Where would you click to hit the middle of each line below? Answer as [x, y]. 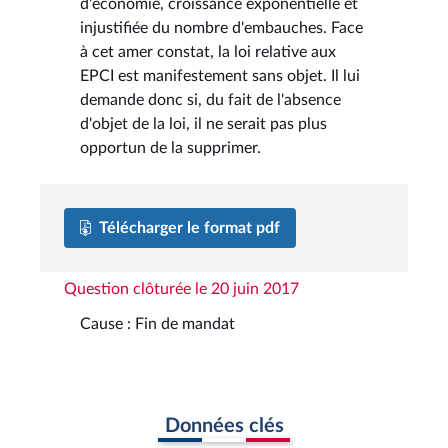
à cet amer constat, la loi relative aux [208, 51]
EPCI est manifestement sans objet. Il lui [220, 75]
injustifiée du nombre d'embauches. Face [221, 27]
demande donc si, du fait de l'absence [210, 99]
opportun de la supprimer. [170, 147]
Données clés [224, 425]
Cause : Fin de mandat [157, 323]
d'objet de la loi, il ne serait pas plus [203, 123]
